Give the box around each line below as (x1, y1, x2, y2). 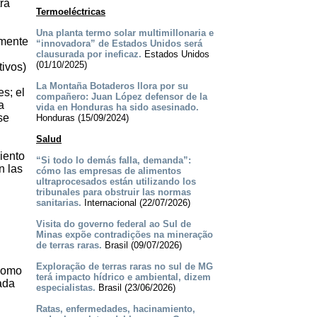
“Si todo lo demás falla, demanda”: (35, 155, 191, 166)
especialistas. (35, 282, 96, 294)
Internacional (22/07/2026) (81, 197, 190, 209)
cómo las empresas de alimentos (35, 166, 181, 177)
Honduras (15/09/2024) (35, 113, 129, 124)
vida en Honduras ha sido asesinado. (35, 102, 199, 113)
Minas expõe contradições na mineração (35, 229, 213, 241)
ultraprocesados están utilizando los (35, 176, 196, 188)
